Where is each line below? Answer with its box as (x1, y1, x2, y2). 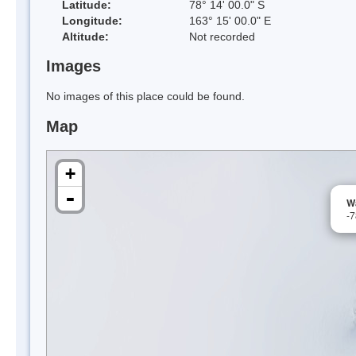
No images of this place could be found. (46, 90, 245, 103)
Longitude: (62, 14, 122, 27)
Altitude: (62, 29, 109, 43)
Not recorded (189, 29, 255, 43)
